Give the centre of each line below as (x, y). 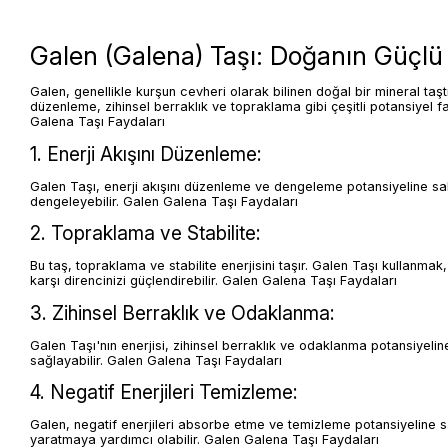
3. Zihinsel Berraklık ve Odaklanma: (182, 312)
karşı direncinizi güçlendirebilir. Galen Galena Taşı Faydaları (213, 281)
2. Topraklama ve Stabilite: (145, 233)
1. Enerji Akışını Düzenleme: (146, 153)
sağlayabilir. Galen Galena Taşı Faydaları (156, 360)
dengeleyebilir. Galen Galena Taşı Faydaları (164, 201)
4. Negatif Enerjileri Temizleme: (164, 392)
